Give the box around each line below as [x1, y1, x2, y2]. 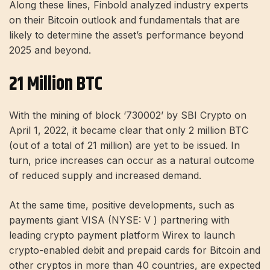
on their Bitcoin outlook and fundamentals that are [9, 13, 240, 26]
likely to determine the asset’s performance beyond [9, 28, 243, 41]
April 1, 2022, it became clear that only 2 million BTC [9, 124, 248, 137]
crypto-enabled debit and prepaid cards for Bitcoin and [9, 244, 260, 257]
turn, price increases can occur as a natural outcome [9, 154, 254, 167]
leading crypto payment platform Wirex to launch [9, 229, 235, 242]
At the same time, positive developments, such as [9, 199, 234, 212]
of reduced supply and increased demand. [9, 169, 201, 182]
